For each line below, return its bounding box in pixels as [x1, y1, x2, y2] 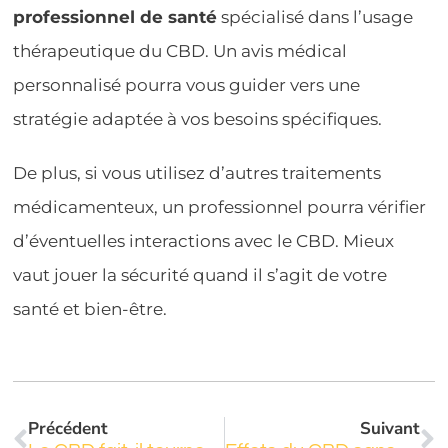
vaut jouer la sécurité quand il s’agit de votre [13, 264, 388, 285]
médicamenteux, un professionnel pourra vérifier [13, 196, 427, 217]
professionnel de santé [13, 6, 218, 27]
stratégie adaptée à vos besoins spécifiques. [13, 108, 383, 129]
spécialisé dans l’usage [217, 6, 414, 27]
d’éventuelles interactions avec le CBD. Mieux [13, 230, 395, 251]
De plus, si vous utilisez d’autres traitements [13, 162, 382, 183]
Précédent [28, 416, 109, 440]
